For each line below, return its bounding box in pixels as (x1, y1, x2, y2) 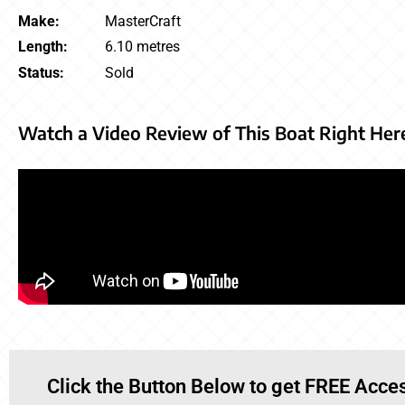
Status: (18, 63, 64, 81)
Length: (18, 38, 68, 56)
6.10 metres (105, 38, 180, 56)
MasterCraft (105, 13, 181, 31)
